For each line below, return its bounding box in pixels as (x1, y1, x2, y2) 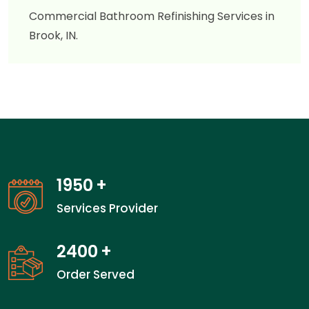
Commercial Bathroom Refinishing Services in (29, 8, 275, 25)
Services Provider (57, 200, 158, 217)
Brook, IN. (29, 28, 78, 44)
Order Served (57, 266, 134, 283)
